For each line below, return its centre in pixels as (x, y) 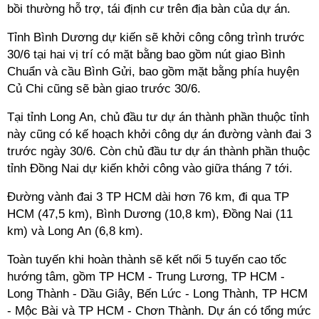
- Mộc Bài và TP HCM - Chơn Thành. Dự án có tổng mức (159, 311)
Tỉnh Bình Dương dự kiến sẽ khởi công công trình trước (156, 37)
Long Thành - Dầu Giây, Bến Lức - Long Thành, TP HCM (157, 294)
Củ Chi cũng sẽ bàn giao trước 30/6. (104, 89)
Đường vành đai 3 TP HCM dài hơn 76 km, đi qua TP (148, 197)
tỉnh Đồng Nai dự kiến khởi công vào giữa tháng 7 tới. (150, 168)
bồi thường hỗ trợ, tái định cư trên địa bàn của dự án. (149, 9)
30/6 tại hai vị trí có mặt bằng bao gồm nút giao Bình (146, 54)
